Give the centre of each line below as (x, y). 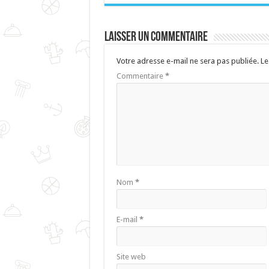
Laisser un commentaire (156, 37)
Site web (131, 256)
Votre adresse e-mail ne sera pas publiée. (187, 61)
